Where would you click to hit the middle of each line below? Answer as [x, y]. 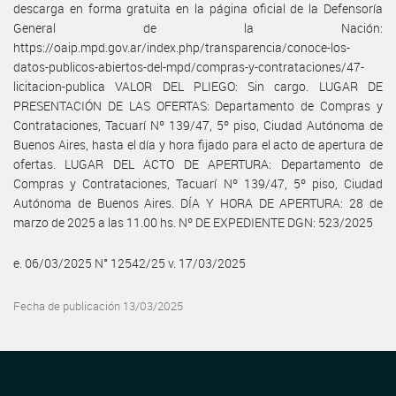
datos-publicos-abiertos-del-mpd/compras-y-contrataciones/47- [189, 66]
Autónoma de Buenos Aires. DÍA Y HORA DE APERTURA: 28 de [198, 202]
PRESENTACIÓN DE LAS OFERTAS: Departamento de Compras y [198, 105]
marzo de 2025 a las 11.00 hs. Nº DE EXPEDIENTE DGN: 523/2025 [193, 222]
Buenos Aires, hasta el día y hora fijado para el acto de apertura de [198, 144]
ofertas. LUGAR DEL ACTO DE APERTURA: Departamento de [198, 164]
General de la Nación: [198, 27]
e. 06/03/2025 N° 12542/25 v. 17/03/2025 [129, 263]
